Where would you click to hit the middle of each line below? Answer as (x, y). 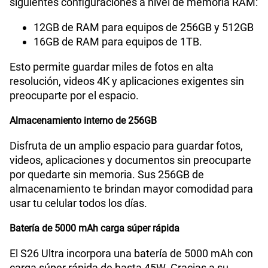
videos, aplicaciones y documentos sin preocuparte (130, 160)
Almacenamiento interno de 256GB (83, 121)
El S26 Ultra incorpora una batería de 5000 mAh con (131, 254)
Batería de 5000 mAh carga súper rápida (95, 229)
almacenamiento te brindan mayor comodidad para (131, 189)
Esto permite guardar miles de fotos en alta (112, 67)
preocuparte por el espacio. (74, 96)
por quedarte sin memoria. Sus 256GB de (107, 175)
